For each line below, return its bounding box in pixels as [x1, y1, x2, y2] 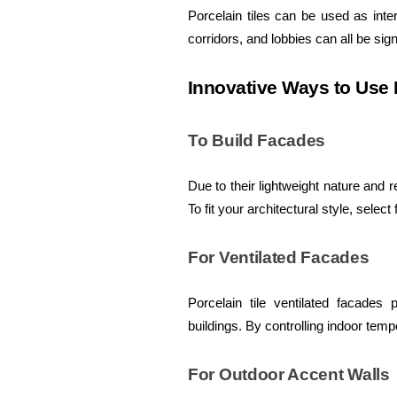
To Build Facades [188, 131, 326, 151]
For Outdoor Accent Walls [188, 365, 390, 385]
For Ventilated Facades [188, 248, 370, 268]
